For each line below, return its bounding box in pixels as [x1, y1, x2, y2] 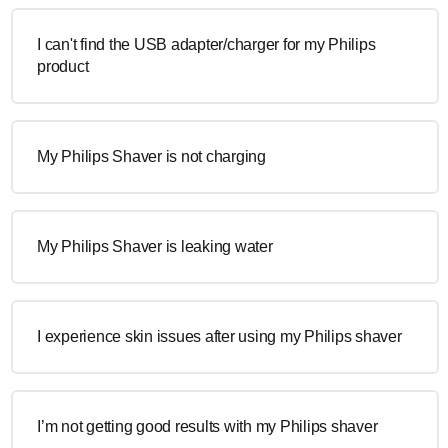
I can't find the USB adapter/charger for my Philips [37, 35, 376, 53]
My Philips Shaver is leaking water [37, 237, 273, 255]
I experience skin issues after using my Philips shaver [37, 327, 402, 345]
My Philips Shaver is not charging [37, 147, 266, 165]
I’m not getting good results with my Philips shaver [37, 417, 378, 435]
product [37, 57, 89, 75]
